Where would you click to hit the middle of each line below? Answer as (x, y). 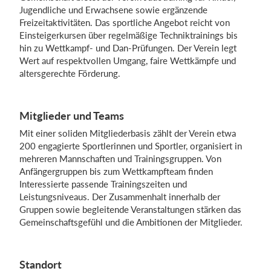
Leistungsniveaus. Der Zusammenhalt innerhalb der (120, 197)
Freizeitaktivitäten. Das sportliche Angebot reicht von (125, 22)
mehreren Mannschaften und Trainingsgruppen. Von (120, 158)
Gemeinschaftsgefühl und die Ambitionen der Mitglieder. (131, 222)
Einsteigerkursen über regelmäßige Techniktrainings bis (129, 35)
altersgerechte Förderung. (70, 73)
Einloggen (139, 43)
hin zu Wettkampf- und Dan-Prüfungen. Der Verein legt (128, 48)
